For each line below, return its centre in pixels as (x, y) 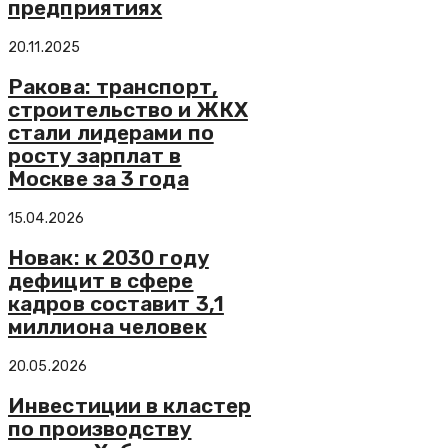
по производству (100, 428)
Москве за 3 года (98, 179)
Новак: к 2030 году (108, 258)
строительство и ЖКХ (128, 110)
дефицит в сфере (101, 281)
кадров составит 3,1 (116, 304)
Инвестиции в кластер (130, 405)
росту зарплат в (95, 156)
